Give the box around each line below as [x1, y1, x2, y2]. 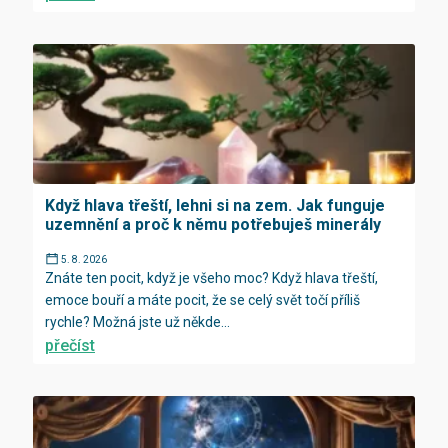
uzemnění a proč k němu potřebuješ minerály [45, 214, 381, 234]
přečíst [45, 335, 95, 355]
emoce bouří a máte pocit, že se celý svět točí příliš [45, 291, 360, 308]
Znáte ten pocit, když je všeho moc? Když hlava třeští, [45, 269, 378, 286]
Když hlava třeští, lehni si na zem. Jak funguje [45, 195, 385, 215]
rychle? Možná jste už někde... [45, 313, 230, 330]
